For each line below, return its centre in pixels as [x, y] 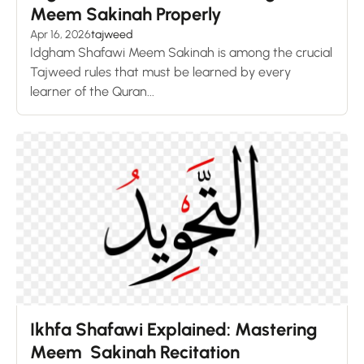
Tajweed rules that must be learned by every [160, 71]
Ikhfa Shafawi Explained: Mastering [173, 329]
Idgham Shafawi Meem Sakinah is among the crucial [181, 52]
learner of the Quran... [92, 91]
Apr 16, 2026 [61, 34]
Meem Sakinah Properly [126, 14]
